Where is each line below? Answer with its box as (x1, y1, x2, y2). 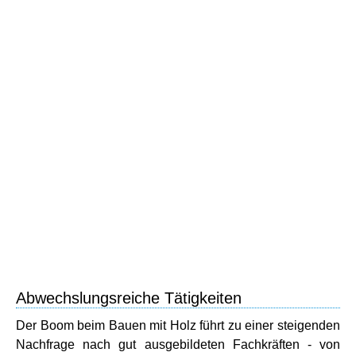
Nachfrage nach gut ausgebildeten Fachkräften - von (16, 338, 340, 351)
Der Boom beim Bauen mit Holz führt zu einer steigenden (16, 319, 340, 332)
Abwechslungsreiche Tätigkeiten (16, 289, 242, 307)
